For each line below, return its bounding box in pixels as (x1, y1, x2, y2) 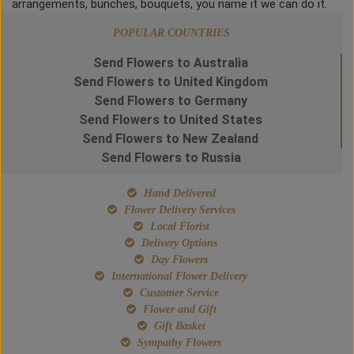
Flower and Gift (139, 303, 217, 316)
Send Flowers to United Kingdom (73, 74, 268, 90)
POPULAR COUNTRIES (112, 27, 230, 40)
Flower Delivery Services (120, 204, 235, 217)
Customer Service (137, 287, 219, 299)
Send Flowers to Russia (101, 150, 241, 166)
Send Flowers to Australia (92, 55, 248, 71)
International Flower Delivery (108, 270, 247, 283)
